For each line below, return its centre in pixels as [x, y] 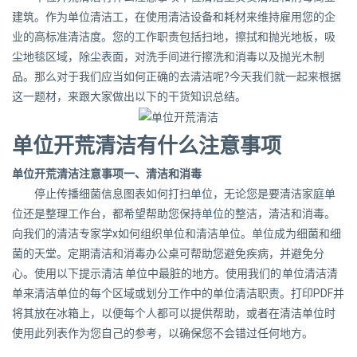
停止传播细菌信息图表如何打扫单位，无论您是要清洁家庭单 [185, 193]
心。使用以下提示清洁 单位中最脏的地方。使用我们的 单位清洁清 [175, 273]
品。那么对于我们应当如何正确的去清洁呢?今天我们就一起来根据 [177, 76]
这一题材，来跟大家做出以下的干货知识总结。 [129, 96]
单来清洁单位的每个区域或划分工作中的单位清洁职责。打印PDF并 [178, 293]
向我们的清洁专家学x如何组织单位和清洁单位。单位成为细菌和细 [177, 233]
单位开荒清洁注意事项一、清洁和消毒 [107, 173]
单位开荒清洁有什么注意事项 [147, 145]
